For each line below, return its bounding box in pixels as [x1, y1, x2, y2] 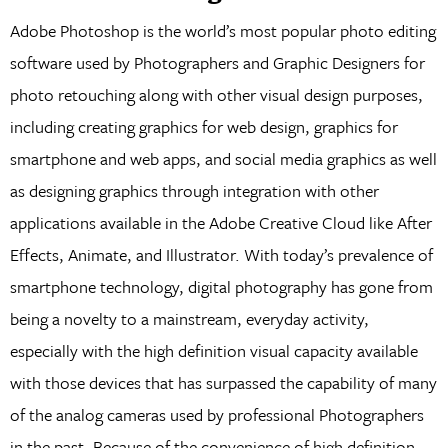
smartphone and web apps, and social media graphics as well [9, 145, 437, 171]
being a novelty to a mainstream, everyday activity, [9, 305, 369, 331]
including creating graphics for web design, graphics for [9, 113, 398, 139]
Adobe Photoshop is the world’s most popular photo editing [9, 17, 436, 43]
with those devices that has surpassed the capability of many [9, 369, 437, 395]
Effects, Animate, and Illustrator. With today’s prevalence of [9, 241, 433, 267]
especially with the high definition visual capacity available [9, 337, 418, 363]
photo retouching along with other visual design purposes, [9, 81, 423, 107]
